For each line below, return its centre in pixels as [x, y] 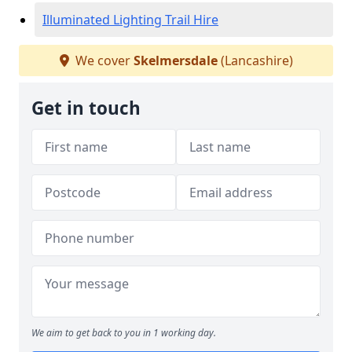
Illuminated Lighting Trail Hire [130, 20]
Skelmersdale [175, 60]
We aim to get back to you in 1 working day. [124, 333]
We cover [103, 60]
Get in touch [86, 108]
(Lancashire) [255, 60]
